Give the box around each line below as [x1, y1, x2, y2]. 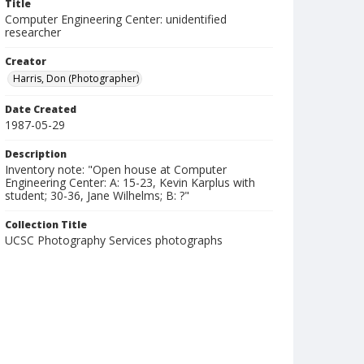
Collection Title [5, 218, 87, 232]
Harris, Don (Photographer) [13, 71, 139, 85]
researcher [5, 24, 61, 40]
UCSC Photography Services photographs [5, 232, 223, 248]
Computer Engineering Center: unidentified [5, 11, 227, 27]
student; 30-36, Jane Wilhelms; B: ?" [5, 188, 189, 203]
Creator [5, 54, 46, 68]
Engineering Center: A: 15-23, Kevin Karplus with [5, 175, 255, 190]
